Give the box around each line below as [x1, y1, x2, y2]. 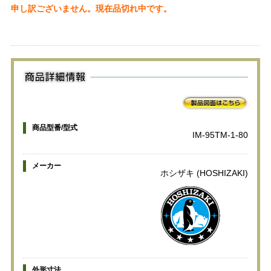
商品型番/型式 [31, 123, 77, 132]
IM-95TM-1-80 [192, 129, 249, 140]
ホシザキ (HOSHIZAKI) [160, 168, 249, 178]
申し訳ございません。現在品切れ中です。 [10, 4, 172, 13]
